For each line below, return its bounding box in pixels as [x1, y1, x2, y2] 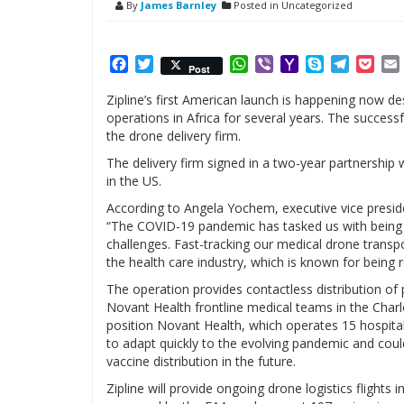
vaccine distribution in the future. [106, 353, 296, 370]
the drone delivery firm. [106, 127, 241, 144]
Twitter [153, 54, 203, 74]
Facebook [128, 54, 193, 74]
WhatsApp [248, 54, 318, 74]
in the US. [106, 172, 161, 189]
